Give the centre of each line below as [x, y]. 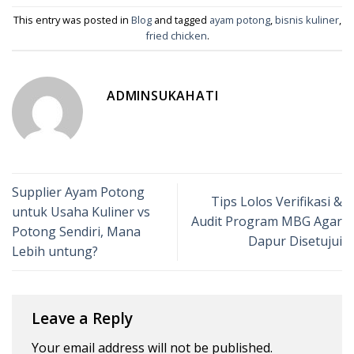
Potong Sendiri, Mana [76, 231]
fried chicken [176, 36]
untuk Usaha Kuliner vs [81, 211]
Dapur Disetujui [295, 241]
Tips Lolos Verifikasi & [277, 202]
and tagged [180, 20]
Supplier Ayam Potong [78, 192]
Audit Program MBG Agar [267, 222]
